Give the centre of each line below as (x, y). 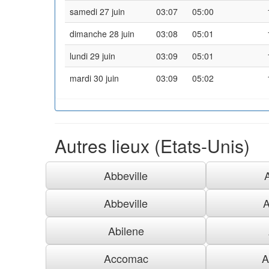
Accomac (126, 258)
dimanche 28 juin (102, 33)
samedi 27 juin (97, 11)
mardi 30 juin (94, 78)
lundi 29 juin (92, 56)
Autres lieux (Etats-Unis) (152, 145)
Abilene (126, 230)
